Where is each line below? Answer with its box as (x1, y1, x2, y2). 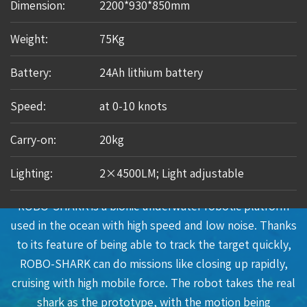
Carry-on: (10, 134, 56, 145)
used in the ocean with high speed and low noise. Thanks (10, 220, 297, 232)
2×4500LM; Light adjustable (99, 167, 244, 179)
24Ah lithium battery (99, 66, 203, 78)
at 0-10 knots (99, 100, 167, 112)
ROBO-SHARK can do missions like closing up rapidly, (19, 258, 288, 270)
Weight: (10, 33, 48, 45)
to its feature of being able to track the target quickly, (16, 239, 291, 251)
